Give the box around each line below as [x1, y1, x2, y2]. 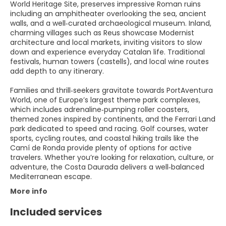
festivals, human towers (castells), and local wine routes [10, 56, 209, 67]
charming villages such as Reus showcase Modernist [10, 28, 194, 38]
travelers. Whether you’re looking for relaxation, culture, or [10, 152, 214, 163]
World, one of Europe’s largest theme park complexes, [10, 95, 200, 105]
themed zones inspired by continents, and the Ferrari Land [10, 114, 215, 125]
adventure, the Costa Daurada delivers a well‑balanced [10, 162, 204, 173]
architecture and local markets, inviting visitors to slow [10, 37, 202, 48]
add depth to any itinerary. [10, 66, 104, 77]
